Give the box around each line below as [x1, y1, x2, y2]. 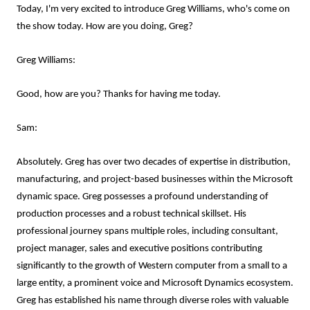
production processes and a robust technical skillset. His [17, 209, 246, 219]
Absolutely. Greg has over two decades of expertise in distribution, [17, 157, 291, 167]
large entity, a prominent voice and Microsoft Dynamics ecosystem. [17, 278, 293, 289]
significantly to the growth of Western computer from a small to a [17, 261, 287, 271]
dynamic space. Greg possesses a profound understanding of [17, 192, 268, 202]
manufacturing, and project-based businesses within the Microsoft [17, 174, 293, 185]
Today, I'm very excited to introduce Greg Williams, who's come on [17, 4, 290, 15]
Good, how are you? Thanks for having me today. [17, 89, 221, 100]
